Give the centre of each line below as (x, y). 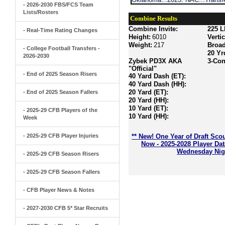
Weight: (141, 45)
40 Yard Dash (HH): (158, 84)
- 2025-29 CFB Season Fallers (62, 172)
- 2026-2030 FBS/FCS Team (58, 5)
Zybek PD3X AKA (155, 61)
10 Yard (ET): (149, 108)
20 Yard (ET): (149, 92)
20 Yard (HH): (149, 100)
